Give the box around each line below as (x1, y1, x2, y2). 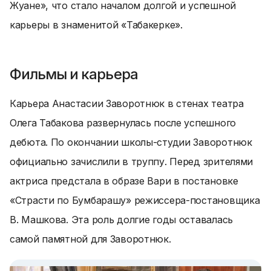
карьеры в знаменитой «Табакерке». (10, 19, 183, 31)
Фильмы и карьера (10, 65, 138, 83)
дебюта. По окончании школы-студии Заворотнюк (10, 136, 252, 148)
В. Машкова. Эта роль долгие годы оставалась (10, 214, 233, 226)
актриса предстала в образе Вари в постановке (10, 175, 238, 187)
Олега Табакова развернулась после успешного (10, 117, 236, 129)
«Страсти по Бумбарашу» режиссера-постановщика (10, 194, 260, 206)
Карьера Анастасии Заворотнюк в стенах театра (10, 97, 244, 109)
